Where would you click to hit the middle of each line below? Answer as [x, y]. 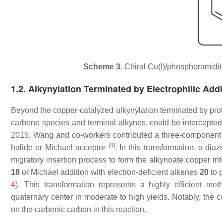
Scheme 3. [103, 67]
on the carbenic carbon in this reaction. [79, 210]
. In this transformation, [157, 148]
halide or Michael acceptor [60, 148]
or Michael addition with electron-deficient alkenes [110, 172]
